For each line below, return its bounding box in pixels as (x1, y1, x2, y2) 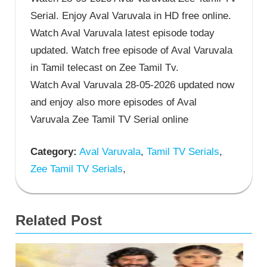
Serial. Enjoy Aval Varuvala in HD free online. (30, 10, 231, 21)
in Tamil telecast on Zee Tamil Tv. (30, 61, 179, 73)
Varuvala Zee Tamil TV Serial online (30, 113, 188, 125)
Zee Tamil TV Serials (30, 163, 123, 175)
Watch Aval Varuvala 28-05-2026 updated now (30, 79, 234, 91)
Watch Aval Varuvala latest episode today (30, 27, 215, 39)
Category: (30, 146, 77, 158)
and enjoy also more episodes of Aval (30, 96, 197, 108)
